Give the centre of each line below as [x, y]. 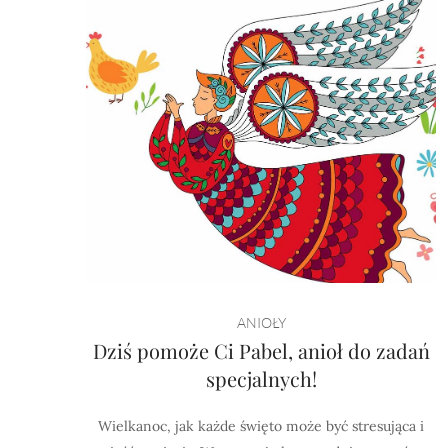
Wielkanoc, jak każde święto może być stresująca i [261, 426]
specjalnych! [261, 378]
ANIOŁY [261, 322]
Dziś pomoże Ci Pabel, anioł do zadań [261, 350]
